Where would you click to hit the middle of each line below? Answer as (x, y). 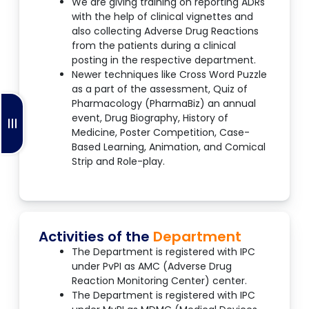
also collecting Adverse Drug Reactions (165, 31)
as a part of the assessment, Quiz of (160, 89)
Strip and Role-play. (118, 162)
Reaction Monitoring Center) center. (159, 281)
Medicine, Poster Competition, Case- (161, 133)
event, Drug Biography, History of (150, 118)
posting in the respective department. (164, 60)
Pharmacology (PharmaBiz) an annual (164, 104)
